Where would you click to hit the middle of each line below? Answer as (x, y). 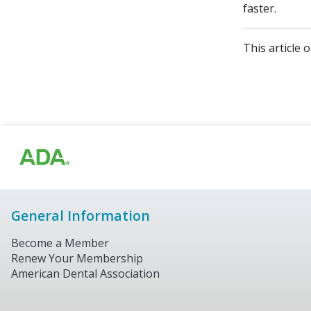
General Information (81, 216)
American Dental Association (85, 274)
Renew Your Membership (77, 259)
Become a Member (60, 243)
